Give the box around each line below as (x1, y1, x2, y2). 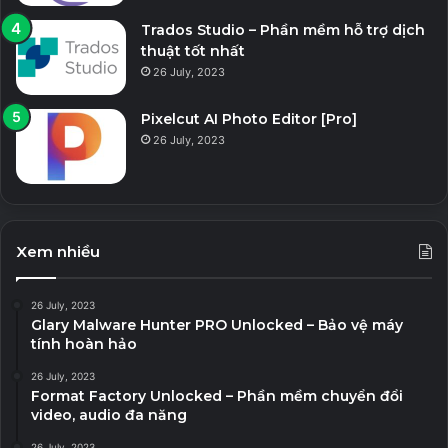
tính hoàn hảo (31, 334, 137, 353)
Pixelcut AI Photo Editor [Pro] (141, 109, 357, 128)
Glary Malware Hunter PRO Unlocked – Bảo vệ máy (31, 315, 403, 334)
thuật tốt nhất (141, 41, 245, 60)
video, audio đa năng (31, 405, 187, 424)
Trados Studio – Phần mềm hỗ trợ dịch (141, 20, 425, 39)
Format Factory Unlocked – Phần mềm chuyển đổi (31, 386, 403, 405)
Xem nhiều (16, 241, 100, 261)
